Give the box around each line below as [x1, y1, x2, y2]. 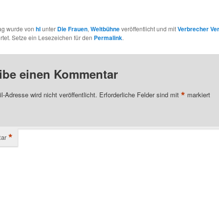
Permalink [93, 33, 122, 43]
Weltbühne [90, 24, 120, 34]
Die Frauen [57, 24, 88, 34]
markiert [185, 89, 210, 99]
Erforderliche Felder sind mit [99, 89, 181, 99]
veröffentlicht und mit [119, 24, 177, 33]
